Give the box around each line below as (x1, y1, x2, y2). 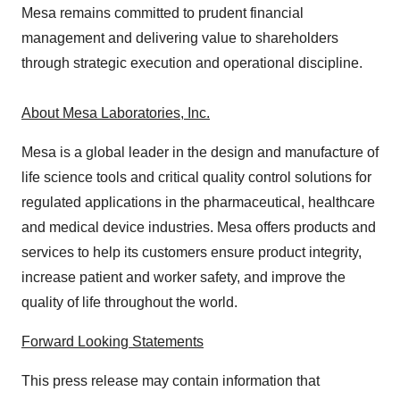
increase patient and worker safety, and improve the (21, 270, 346, 285)
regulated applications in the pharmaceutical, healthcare (21, 195, 375, 210)
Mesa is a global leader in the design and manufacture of (21, 145, 379, 160)
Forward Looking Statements (21, 334, 204, 349)
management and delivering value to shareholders (21, 30, 338, 46)
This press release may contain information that (21, 373, 320, 388)
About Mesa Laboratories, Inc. (21, 105, 210, 121)
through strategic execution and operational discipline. (21, 55, 362, 71)
